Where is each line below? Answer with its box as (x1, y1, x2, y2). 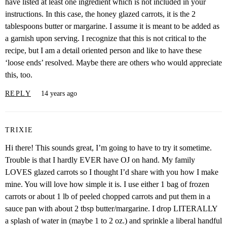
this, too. (5, 70, 32, 79)
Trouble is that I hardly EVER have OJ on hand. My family (5, 155, 195, 164)
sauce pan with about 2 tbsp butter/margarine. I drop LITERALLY (5, 204, 217, 213)
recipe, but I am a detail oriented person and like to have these (5, 46, 202, 55)
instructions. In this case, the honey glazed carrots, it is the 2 (5, 9, 196, 18)
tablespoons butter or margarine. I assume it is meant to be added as (5, 21, 219, 30)
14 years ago (41, 90, 77, 98)
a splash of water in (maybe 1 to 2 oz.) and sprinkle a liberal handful (5, 216, 222, 225)
